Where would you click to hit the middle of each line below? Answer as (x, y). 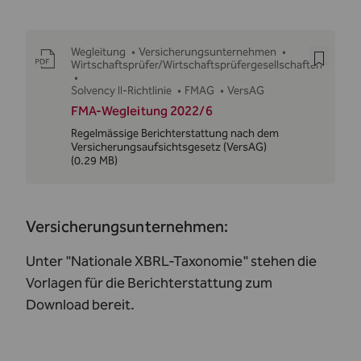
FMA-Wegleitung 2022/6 (141, 111)
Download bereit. (80, 305)
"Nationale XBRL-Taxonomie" (157, 261)
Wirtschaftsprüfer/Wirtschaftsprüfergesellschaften (196, 65)
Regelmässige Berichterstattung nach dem (174, 133)
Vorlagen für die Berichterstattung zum (149, 283)
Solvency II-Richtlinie (121, 91)
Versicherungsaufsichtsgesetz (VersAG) (168, 147)
